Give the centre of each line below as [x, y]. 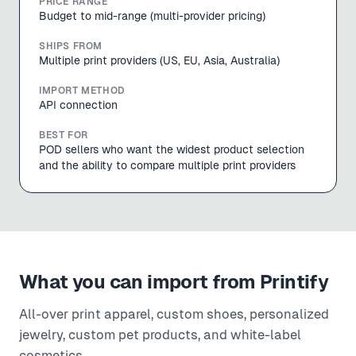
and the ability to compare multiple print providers [167, 165]
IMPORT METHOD [82, 91]
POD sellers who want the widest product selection [172, 149]
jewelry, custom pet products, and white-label [160, 335]
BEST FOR [64, 135]
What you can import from [139, 282]
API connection [78, 105]
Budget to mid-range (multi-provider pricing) [152, 16]
